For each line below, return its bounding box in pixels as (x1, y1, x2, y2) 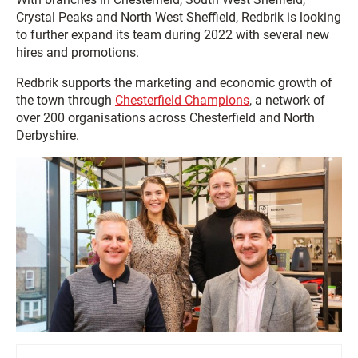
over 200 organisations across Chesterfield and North (16, 110, 315, 125)
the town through (16, 93, 115, 108)
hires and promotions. (16, 45, 139, 60)
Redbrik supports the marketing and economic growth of (16, 75, 332, 90)
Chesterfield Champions (115, 93, 249, 108)
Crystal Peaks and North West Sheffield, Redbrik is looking (16, 10, 341, 25)
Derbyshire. (16, 128, 79, 143)
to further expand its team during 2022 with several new (16, 27, 329, 42)
